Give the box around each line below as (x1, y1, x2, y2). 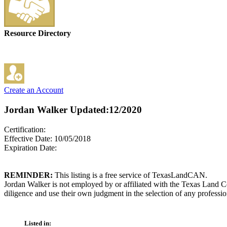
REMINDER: (4, 170, 53, 179)
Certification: (4, 125, 46, 134)
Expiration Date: (4, 143, 57, 152)
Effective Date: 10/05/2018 (4, 134, 91, 143)
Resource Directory (4, 29, 71, 38)
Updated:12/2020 (67, 104, 142, 116)
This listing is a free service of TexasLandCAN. (53, 170, 207, 179)
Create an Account (4, 86, 63, 95)
